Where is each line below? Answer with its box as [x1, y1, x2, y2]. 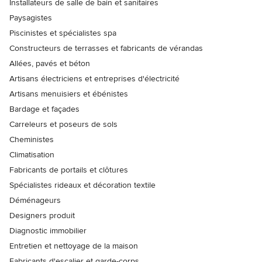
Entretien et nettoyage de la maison [9, 241, 138, 251]
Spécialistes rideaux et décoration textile [9, 180, 156, 191]
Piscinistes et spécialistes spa [9, 28, 116, 39]
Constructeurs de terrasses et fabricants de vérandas [9, 43, 203, 54]
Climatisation [9, 150, 54, 160]
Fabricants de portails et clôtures [9, 165, 128, 175]
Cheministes [9, 135, 54, 145]
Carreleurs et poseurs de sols [9, 119, 118, 130]
